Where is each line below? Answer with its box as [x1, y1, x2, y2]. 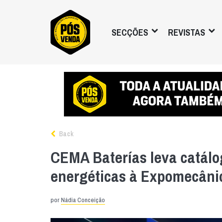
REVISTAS [168, 26, 205, 39]
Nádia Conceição [61, 196, 105, 204]
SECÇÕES [111, 26, 148, 39]
